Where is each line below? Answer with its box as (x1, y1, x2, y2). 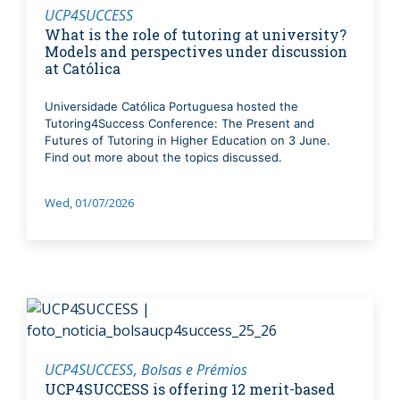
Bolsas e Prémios (141, 360, 247, 380)
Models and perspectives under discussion (45, 42, 347, 62)
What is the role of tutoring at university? (45, 25, 346, 45)
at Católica (45, 59, 121, 79)
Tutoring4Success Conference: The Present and (45, 116, 314, 131)
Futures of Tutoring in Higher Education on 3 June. (45, 133, 330, 148)
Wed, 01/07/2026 (45, 195, 134, 212)
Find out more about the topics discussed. (45, 150, 282, 165)
